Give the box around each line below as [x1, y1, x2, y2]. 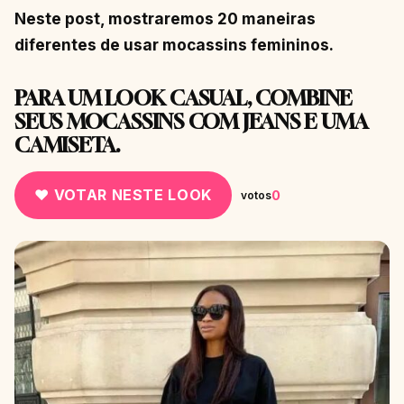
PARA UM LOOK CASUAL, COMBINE [14, 86, 352, 111]
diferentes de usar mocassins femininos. [14, 35, 334, 55]
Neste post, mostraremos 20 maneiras [14, 9, 316, 29]
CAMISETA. [14, 133, 120, 158]
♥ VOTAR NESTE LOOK [34, 186, 212, 205]
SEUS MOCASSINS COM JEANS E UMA [14, 109, 367, 134]
